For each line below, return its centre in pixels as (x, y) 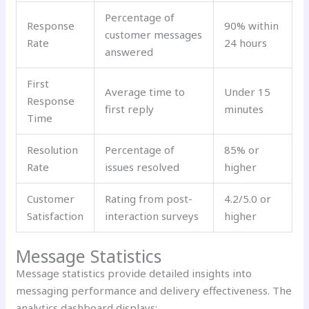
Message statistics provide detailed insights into (134, 273)
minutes (244, 109)
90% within (252, 25)
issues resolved (142, 167)
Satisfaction (56, 216)
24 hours (246, 42)
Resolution (53, 149)
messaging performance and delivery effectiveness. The (154, 291)
